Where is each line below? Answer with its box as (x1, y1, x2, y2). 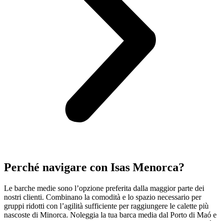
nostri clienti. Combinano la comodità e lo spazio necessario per (4, 192, 201, 201)
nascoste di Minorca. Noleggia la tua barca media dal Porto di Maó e (4, 210, 217, 219)
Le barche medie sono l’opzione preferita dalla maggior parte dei (4, 184, 204, 192)
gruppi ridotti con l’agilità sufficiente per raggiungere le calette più (4, 201, 209, 210)
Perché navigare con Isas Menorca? (4, 160, 184, 174)
